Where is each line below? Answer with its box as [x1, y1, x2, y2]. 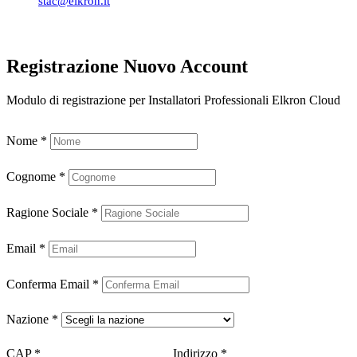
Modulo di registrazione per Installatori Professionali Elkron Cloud [6, 93, 340, 108]
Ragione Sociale [6, 206, 88, 220]
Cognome [6, 170, 56, 184]
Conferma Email [6, 277, 89, 292]
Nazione [6, 312, 49, 327]
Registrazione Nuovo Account [6, 56, 248, 77]
